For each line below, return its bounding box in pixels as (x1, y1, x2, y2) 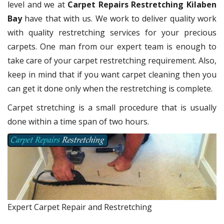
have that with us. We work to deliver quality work (22, 13, 216, 24)
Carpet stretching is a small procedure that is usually (7, 102, 216, 113)
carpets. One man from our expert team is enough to (7, 41, 216, 52)
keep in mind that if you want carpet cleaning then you (7, 69, 216, 80)
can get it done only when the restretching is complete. (7, 83, 212, 94)
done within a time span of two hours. (7, 116, 149, 127)
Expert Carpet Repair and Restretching (7, 201, 152, 212)
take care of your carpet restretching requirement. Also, (7, 55, 216, 66)
